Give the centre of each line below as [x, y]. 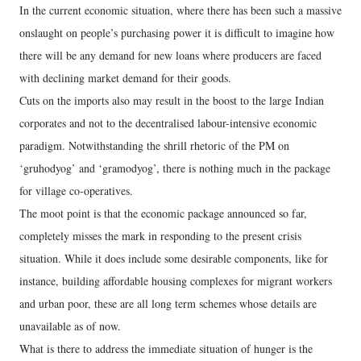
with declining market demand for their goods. [125, 78]
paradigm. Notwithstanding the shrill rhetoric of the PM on [154, 146]
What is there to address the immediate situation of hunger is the [166, 349]
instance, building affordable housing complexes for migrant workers [176, 281]
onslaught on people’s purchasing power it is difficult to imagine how [177, 33]
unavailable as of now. [70, 326]
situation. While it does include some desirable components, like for [174, 259]
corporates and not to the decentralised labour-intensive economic [168, 123]
